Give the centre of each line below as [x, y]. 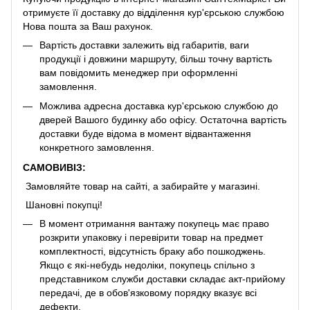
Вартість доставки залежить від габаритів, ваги [144, 45]
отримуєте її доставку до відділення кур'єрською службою [154, 12]
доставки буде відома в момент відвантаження [145, 134]
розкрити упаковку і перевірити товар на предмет [151, 237]
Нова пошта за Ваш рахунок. [88, 26]
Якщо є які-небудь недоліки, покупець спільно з [147, 265]
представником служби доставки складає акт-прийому [162, 279]
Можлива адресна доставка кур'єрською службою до [159, 106]
